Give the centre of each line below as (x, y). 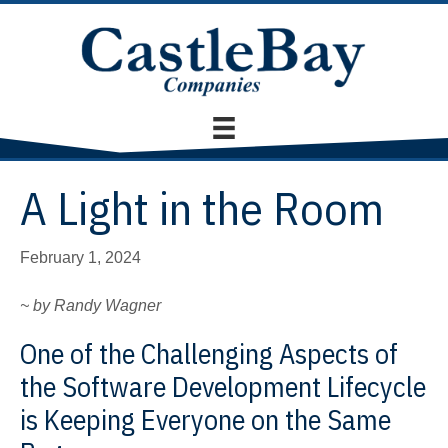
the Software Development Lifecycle (223, 387)
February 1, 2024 (80, 258)
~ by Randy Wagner (90, 306)
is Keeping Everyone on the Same (205, 420)
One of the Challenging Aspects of (209, 354)
